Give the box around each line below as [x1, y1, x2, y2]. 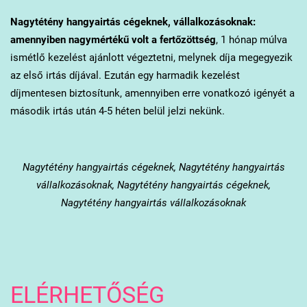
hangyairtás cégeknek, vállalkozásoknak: [63, 16, 256, 29]
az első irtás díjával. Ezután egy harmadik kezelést [10, 69, 240, 82]
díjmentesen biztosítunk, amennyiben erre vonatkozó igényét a [10, 87, 295, 100]
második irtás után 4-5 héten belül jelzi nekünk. [10, 105, 225, 118]
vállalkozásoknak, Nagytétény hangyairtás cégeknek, [36, 179, 271, 192]
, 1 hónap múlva [215, 34, 287, 47]
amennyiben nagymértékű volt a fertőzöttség [10, 34, 216, 47]
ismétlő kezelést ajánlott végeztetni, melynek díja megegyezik [10, 51, 293, 64]
